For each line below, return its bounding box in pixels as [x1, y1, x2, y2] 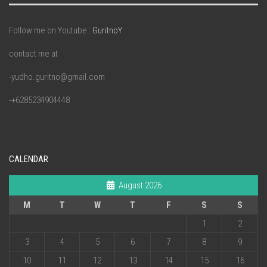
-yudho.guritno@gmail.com [9, 72, 105, 82]
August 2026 [118, 180, 162, 191]
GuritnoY [92, 25, 122, 36]
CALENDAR [9, 154, 48, 164]
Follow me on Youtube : [9, 25, 92, 36]
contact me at [9, 48, 58, 59]
